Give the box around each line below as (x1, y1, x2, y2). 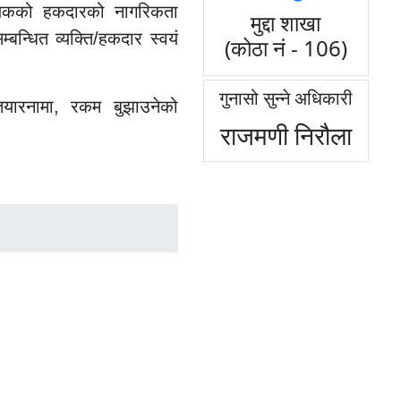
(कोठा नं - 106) (224, 33, 347, 64)
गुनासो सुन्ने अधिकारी (218, 86, 353, 111)
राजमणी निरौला (219, 118, 352, 153)
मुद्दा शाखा (251, 8, 321, 38)
